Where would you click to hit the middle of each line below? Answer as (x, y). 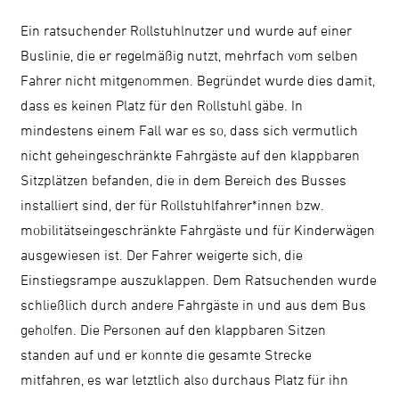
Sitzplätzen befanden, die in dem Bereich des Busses (184, 179)
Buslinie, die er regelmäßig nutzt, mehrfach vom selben (190, 55)
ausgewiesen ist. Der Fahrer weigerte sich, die (162, 254)
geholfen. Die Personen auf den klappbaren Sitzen (174, 329)
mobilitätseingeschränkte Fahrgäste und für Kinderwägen (198, 229)
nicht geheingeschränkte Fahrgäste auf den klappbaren (191, 155)
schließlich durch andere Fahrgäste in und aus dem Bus (194, 304)
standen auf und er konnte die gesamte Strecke (167, 354)
